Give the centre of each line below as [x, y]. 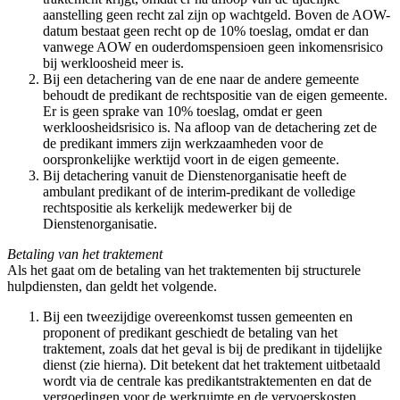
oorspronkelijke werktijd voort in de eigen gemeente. [191, 159]
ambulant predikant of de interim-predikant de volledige [199, 191]
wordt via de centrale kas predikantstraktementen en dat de [207, 380]
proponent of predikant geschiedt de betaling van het [190, 332]
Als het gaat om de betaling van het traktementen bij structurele [184, 270]
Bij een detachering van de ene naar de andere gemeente [201, 79]
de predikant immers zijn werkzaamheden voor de [183, 143]
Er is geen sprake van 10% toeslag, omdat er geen [183, 111]
